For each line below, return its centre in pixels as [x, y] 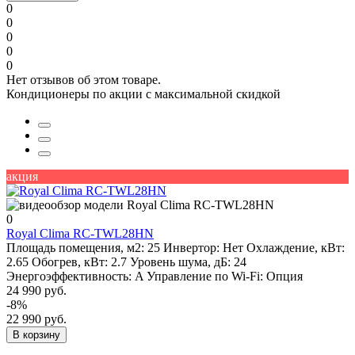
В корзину [36, 335]
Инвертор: [191, 248]
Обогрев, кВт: [70, 262]
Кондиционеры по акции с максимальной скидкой [143, 94]
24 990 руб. [36, 291]
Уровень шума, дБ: [180, 262]
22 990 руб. [36, 319]
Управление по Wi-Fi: [205, 277]
